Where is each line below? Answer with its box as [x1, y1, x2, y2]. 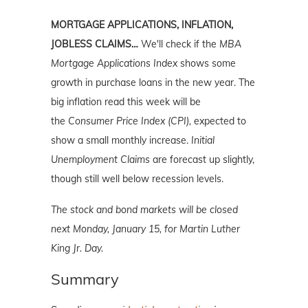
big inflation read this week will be [51, 95, 201, 108]
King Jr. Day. [51, 241, 103, 254]
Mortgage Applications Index [51, 56, 177, 69]
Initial [191, 133, 214, 146]
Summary [51, 269, 119, 289]
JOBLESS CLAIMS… [51, 37, 141, 50]
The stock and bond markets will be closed [51, 203, 238, 216]
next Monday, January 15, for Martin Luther [51, 222, 240, 235]
